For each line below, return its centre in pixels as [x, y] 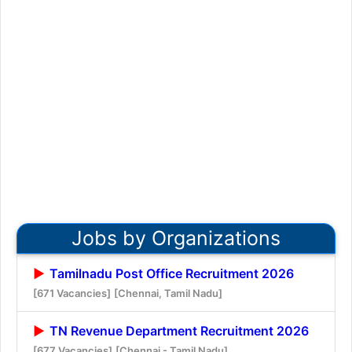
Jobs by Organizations [176, 238]
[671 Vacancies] [72, 293]
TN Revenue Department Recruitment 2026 [178, 330]
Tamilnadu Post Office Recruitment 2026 [170, 273]
